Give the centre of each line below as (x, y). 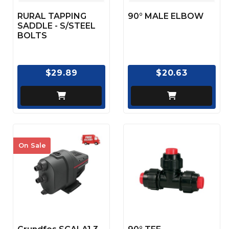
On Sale (32, 146)
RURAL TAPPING (52, 16)
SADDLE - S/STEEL (56, 26)
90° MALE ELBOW (166, 16)
